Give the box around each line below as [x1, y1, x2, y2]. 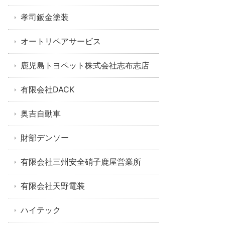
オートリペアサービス [21, 36, 101, 46]
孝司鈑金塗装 [21, 12, 69, 22]
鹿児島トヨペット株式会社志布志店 [21, 60, 149, 70]
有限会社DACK [21, 84, 74, 94]
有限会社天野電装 [21, 181, 85, 191]
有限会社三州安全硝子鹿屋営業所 [21, 157, 141, 167]
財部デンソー [21, 133, 69, 143]
